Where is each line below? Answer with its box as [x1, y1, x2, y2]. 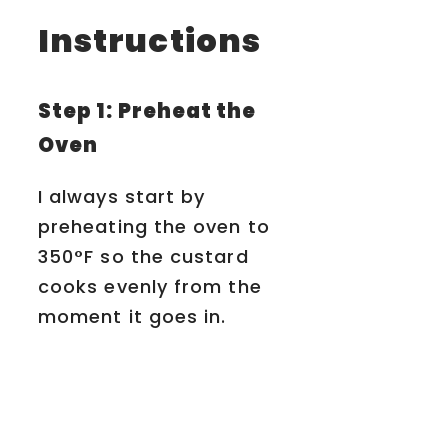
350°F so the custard [38, 244, 249, 270]
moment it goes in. [38, 304, 227, 330]
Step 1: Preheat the [38, 97, 257, 126]
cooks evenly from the [38, 274, 262, 300]
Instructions [38, 17, 261, 63]
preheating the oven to [38, 214, 270, 240]
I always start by [38, 184, 206, 210]
